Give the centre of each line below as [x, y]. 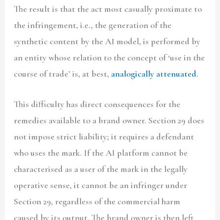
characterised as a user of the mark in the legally [101, 169]
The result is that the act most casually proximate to [108, 9]
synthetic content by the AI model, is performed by [107, 41]
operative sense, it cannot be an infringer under [101, 185]
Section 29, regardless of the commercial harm [97, 202]
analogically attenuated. [155, 73]
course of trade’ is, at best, [63, 73]
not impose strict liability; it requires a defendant [104, 137]
